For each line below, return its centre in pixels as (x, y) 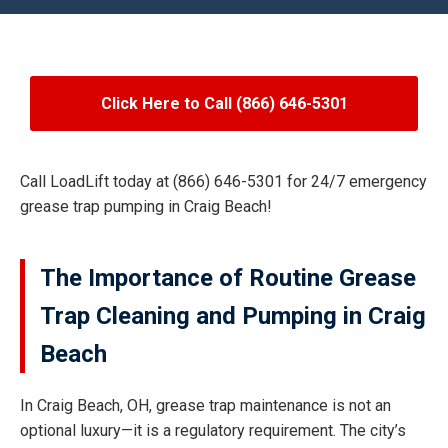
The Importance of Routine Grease (228, 277)
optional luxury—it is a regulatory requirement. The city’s (213, 430)
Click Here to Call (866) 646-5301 (224, 103)
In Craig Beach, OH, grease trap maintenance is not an (205, 405)
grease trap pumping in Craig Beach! (146, 206)
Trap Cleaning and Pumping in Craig (233, 315)
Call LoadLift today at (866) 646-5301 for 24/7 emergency (223, 181)
